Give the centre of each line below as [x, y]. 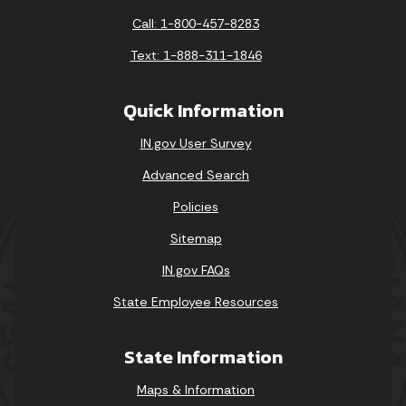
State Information [203, 356]
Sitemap [196, 238]
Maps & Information [196, 389]
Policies [196, 206]
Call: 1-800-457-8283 [196, 23]
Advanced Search [196, 174]
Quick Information [203, 110]
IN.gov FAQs [196, 270]
